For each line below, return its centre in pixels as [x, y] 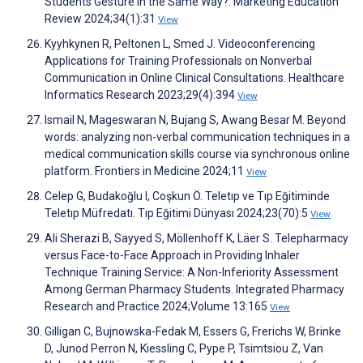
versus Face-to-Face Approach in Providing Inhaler [172, 256]
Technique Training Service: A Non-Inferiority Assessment [192, 273]
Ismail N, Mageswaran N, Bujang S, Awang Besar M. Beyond [195, 120]
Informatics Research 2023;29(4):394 [141, 95]
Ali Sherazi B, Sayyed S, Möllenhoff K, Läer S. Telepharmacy [196, 239]
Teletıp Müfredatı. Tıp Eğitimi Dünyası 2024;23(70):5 [177, 214]
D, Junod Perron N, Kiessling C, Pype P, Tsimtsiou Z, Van [184, 349]
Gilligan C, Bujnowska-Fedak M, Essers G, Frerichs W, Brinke [193, 332]
